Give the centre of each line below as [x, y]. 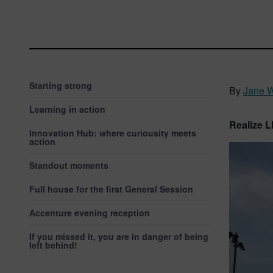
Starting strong [61, 85]
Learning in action [67, 109]
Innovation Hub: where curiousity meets [113, 133]
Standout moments [69, 165]
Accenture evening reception [90, 213]
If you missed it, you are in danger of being [119, 236]
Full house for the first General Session [111, 189]
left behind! [53, 245]
